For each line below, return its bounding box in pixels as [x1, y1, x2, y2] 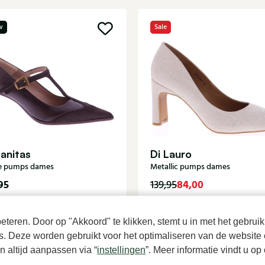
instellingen [97, 245, 146, 255]
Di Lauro [150, 147, 192, 160]
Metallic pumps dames [150, 160, 230, 173]
